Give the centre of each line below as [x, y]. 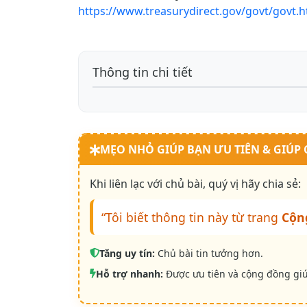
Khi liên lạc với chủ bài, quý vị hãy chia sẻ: [195, 184]
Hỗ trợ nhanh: [130, 274]
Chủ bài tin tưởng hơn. [209, 254]
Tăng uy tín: [127, 254]
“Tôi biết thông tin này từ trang [192, 218]
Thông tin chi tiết [143, 72]
